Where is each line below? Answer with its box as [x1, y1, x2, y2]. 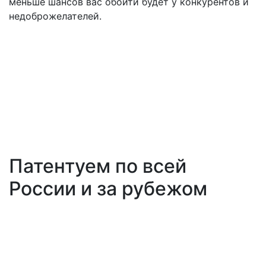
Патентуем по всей [9, 154, 186, 178]
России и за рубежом [9, 177, 207, 200]
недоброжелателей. [9, 10, 102, 22]
